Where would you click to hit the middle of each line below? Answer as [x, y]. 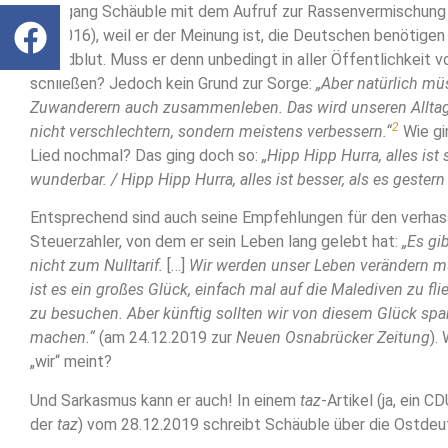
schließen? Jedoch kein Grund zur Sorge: [173, 83]
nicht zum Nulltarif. [98, 266]
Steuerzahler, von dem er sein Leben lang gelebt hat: [216, 242]
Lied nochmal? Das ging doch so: [146, 155]
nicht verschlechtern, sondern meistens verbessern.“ [211, 131]
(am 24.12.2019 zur [165, 338]
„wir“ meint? [71, 362]
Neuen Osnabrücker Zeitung [333, 338]
